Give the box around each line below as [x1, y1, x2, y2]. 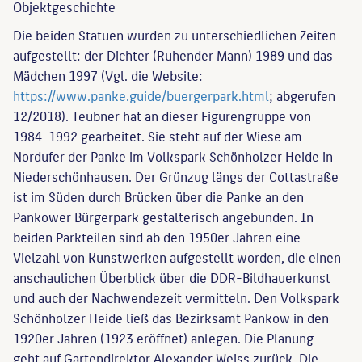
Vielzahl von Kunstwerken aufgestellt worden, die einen [13, 246, 341, 267]
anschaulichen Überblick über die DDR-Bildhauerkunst [13, 266, 330, 288]
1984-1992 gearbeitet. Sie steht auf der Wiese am [13, 124, 302, 146]
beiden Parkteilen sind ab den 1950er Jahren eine [13, 225, 301, 247]
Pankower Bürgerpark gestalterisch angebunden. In [13, 205, 314, 227]
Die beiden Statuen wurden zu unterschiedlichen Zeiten [13, 23, 336, 45]
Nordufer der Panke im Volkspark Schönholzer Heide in [13, 145, 333, 166]
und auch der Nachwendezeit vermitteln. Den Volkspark [13, 286, 339, 308]
